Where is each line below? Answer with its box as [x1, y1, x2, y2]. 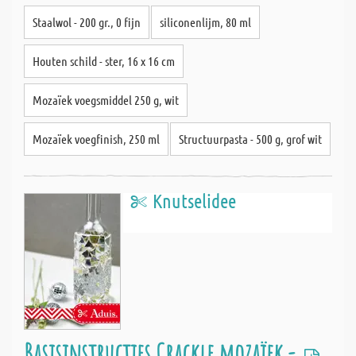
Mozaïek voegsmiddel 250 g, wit [33, 92, 179, 107]
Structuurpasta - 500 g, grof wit [179, 131, 322, 146]
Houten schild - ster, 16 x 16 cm [33, 53, 175, 68]
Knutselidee [153, 189, 236, 212]
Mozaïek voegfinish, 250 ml [33, 131, 160, 146]
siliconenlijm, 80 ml [160, 14, 251, 29]
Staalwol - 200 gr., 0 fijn [33, 14, 141, 29]
